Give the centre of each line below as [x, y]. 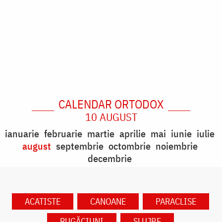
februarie [63, 134]
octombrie [129, 146]
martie [101, 134]
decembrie [110, 159]
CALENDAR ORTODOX [111, 104]
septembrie [80, 146]
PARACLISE [176, 202]
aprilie [133, 134]
